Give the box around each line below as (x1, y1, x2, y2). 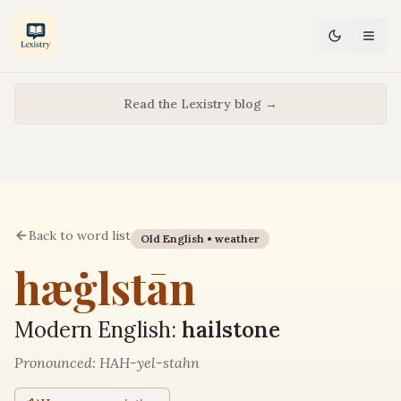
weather (215, 232, 260, 245)
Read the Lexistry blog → (124, 96, 277, 112)
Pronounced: (14, 354, 99, 371)
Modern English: (14, 316, 182, 344)
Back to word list (29, 227, 131, 243)
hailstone (182, 316, 280, 344)
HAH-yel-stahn (99, 354, 200, 371)
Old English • (141, 232, 215, 245)
